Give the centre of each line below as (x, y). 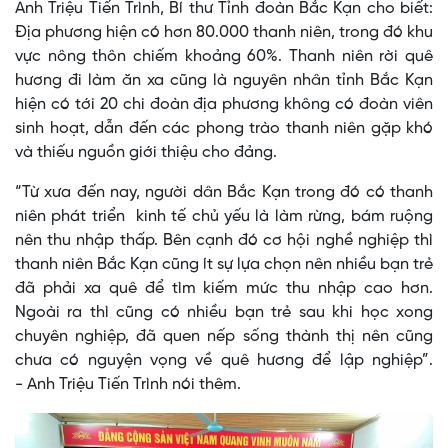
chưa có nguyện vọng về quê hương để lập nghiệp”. (224, 361)
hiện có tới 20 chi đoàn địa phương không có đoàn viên (224, 105)
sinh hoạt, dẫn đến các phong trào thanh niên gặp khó (224, 129)
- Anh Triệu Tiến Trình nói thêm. (128, 385)
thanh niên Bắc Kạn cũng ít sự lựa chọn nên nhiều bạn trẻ (224, 265)
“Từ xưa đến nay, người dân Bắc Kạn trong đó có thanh (224, 193)
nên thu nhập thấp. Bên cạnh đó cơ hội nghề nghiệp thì (224, 241)
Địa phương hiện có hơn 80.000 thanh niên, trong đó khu (224, 33)
